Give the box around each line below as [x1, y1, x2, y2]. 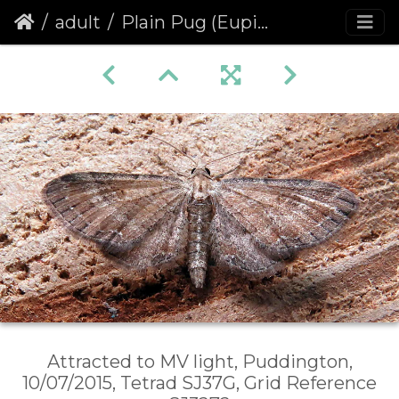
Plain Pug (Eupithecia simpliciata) [121, 12, 257, 33]
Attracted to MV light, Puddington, [46, 351, 353, 373]
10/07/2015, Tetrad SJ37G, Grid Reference [22, 372, 377, 395]
